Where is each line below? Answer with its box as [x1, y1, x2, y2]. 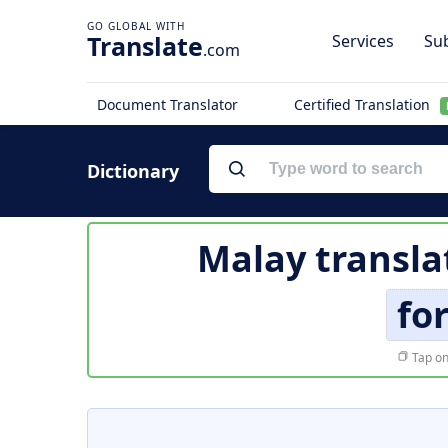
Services [332, 30, 394, 52]
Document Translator [97, 95, 238, 114]
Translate [87, 29, 203, 63]
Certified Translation [293, 95, 434, 114]
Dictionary [87, 159, 179, 183]
